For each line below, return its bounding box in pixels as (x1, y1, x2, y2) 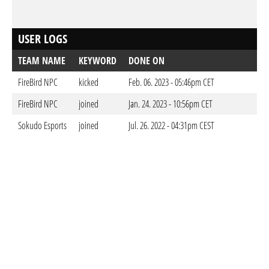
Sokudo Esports (18, 119, 67, 132)
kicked (79, 76, 98, 89)
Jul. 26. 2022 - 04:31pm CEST (128, 119, 214, 132)
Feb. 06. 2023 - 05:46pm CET (128, 76, 214, 89)
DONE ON (128, 54, 165, 67)
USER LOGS (18, 31, 67, 47)
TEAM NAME (18, 54, 65, 67)
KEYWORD (79, 54, 116, 67)
